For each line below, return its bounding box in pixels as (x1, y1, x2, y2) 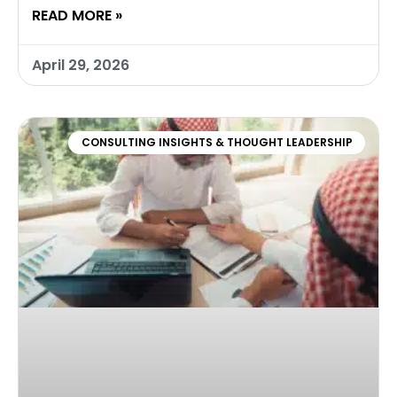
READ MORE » (32, 4, 122, 26)
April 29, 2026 (32, 54, 129, 75)
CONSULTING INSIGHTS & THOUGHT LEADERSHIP (81, 135, 353, 151)
